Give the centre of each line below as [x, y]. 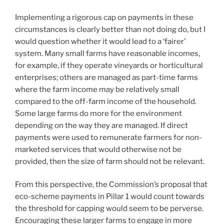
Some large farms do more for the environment [98, 113]
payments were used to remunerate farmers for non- [108, 137]
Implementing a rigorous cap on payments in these [104, 17]
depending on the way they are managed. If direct [101, 125]
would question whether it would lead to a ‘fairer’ [100, 41]
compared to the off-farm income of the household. [106, 101]
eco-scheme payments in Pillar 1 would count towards [110, 197]
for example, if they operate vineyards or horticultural [109, 65]
